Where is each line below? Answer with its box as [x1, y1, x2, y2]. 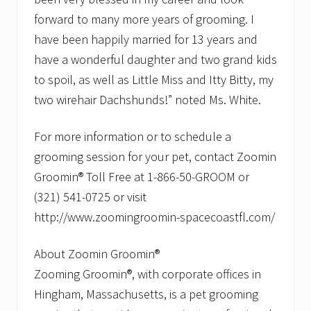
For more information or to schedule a [34, 128, 231, 145]
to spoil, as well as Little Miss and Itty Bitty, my [34, 72, 274, 88]
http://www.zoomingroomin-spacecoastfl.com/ [34, 209, 275, 226]
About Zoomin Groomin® [34, 246, 160, 262]
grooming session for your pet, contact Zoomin [34, 149, 276, 165]
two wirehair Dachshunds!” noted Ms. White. [34, 92, 261, 108]
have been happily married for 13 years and [34, 31, 258, 48]
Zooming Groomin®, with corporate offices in [34, 266, 261, 283]
